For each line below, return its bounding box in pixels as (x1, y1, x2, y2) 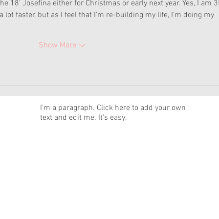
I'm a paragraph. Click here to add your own (40, 103, 186, 113)
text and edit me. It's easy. (40, 113, 127, 123)
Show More (38, 41, 76, 51)
